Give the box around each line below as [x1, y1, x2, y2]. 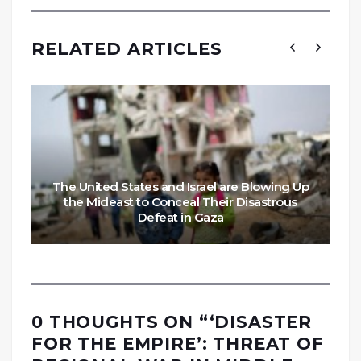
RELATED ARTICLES [31, 39, 222, 60]
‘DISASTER [209, 312, 313, 333]
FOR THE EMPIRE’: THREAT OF [31, 334, 324, 355]
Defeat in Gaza [137, 210, 224, 226]
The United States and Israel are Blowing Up [52, 179, 309, 195]
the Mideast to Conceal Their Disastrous [64, 194, 297, 210]
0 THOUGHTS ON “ [31, 312, 210, 333]
